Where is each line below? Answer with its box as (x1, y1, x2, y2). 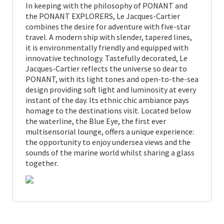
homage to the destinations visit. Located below (25, 105, 191, 115)
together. (25, 158, 58, 168)
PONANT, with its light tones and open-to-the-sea (25, 74, 198, 84)
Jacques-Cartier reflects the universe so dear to (25, 63, 187, 73)
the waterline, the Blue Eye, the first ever (25, 116, 166, 126)
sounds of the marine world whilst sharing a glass (25, 147, 194, 157)
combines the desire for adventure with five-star (25, 21, 190, 31)
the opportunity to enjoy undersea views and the (25, 137, 190, 147)
